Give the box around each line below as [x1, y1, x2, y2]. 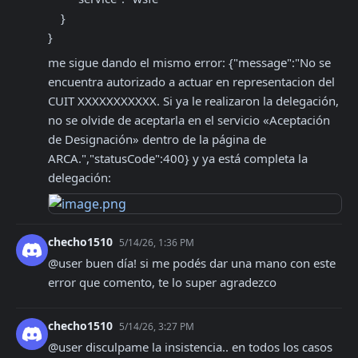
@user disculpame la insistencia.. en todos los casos [48, 339, 332, 355]
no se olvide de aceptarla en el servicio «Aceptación [48, 112, 330, 128]
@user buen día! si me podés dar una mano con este [48, 255, 336, 271]
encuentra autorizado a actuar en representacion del [48, 74, 335, 89]
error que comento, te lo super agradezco [48, 274, 276, 290]
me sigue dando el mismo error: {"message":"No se [48, 54, 331, 70]
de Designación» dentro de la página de [48, 131, 266, 147]
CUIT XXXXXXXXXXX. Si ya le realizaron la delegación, [48, 93, 339, 109]
